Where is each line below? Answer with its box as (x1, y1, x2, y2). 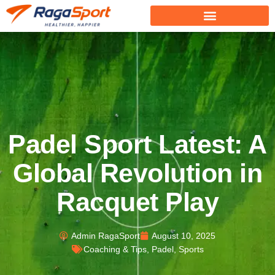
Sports (178, 244, 204, 254)
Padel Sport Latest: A (8, 129, 267, 159)
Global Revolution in (13, 158, 262, 188)
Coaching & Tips (83, 244, 147, 254)
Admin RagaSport (71, 230, 140, 241)
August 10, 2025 (152, 230, 215, 241)
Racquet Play (56, 187, 219, 217)
